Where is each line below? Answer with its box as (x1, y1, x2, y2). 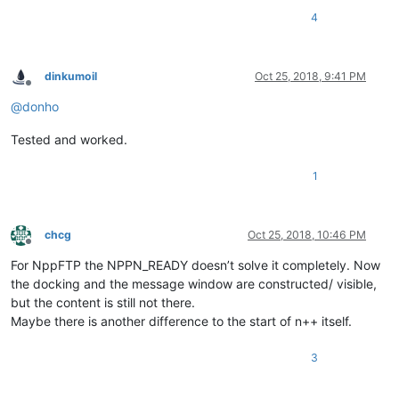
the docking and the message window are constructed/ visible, (11, 276, 377, 292)
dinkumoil (45, 69, 97, 84)
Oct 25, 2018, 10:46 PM (248, 228, 366, 242)
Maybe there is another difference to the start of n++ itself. (11, 313, 352, 330)
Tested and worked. (11, 132, 127, 148)
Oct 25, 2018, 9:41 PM (255, 69, 366, 84)
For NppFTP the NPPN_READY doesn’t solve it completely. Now (11, 257, 380, 273)
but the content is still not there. (11, 295, 195, 311)
